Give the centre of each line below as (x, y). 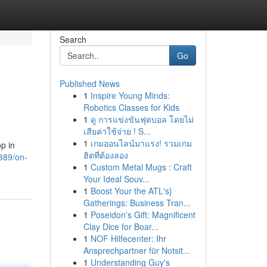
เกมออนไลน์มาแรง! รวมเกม (141, 143)
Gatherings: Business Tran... (137, 203)
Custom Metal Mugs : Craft (141, 167)
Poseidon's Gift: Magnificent (143, 215)
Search (73, 39)
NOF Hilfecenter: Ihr (128, 238)
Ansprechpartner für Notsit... (136, 250)
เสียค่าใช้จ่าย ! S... (117, 131)
